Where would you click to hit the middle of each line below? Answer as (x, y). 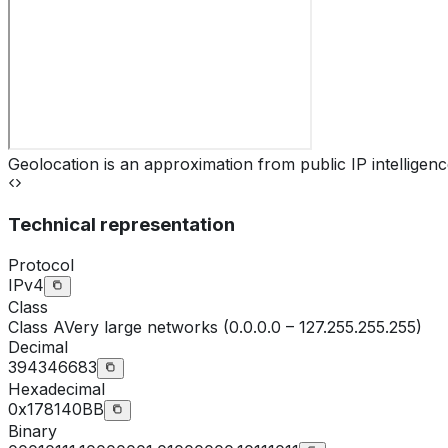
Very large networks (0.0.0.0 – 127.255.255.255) (243, 326)
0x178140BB (56, 408)
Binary (32, 430)
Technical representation (121, 224)
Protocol (41, 264)
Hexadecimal (56, 388)
